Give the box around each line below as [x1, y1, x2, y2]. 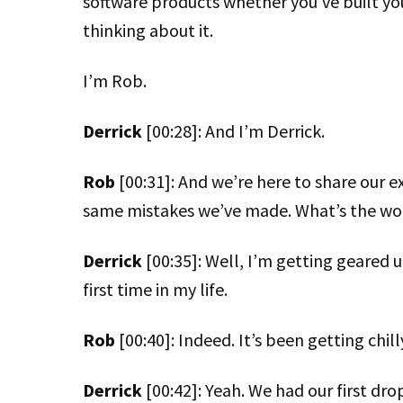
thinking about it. [83, 19, 213, 41]
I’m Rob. [83, 69, 147, 92]
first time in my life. [83, 278, 228, 300]
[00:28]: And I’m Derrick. [142, 120, 325, 142]
